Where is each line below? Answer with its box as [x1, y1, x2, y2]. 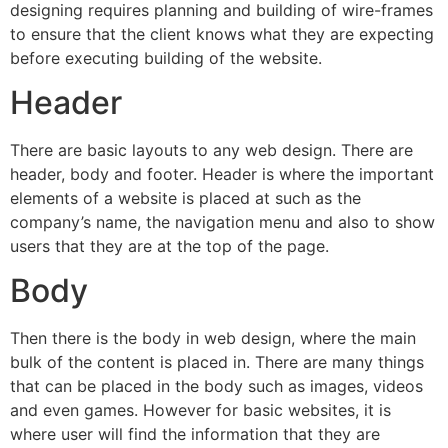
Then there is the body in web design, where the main [10, 328, 416, 349]
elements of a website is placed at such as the [10, 188, 361, 209]
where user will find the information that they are [10, 424, 380, 445]
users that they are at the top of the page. [10, 236, 329, 257]
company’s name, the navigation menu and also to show [10, 212, 435, 233]
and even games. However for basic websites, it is [10, 400, 391, 421]
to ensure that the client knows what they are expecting [10, 23, 434, 44]
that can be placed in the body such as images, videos [10, 376, 423, 397]
